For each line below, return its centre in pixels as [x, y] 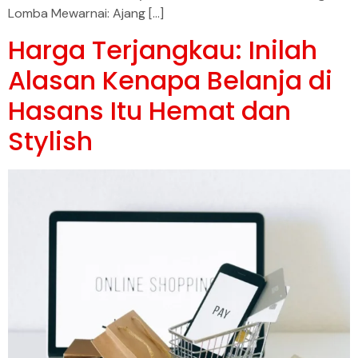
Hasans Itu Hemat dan [149, 110]
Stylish [50, 141]
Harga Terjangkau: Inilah [163, 50]
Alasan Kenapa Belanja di [170, 80]
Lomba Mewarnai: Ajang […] [86, 14]
